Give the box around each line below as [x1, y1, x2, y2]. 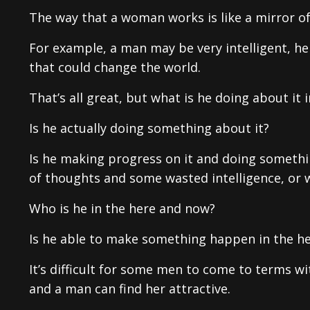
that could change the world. [29, 58, 201, 75]
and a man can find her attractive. [29, 280, 230, 297]
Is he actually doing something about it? [29, 119, 269, 136]
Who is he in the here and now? [29, 199, 215, 217]
